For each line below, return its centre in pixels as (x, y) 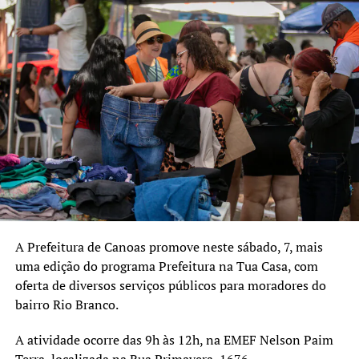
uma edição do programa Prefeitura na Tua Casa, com (166, 266)
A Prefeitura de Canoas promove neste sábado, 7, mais (169, 247)
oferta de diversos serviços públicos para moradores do (170, 286)
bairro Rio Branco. (68, 305)
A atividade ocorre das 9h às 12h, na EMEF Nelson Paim (174, 340)
